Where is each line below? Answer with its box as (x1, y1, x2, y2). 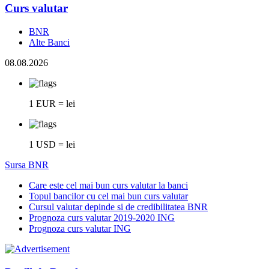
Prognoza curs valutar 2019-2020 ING (29, 213, 175, 223)
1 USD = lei (29, 139, 75, 150)
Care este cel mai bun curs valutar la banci (29, 180, 188, 191)
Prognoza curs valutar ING (29, 223, 131, 234)
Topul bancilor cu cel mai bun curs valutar (29, 191, 188, 202)
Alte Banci (29, 37, 70, 48)
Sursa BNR (5, 160, 49, 171)
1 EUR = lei (29, 98, 75, 109)
